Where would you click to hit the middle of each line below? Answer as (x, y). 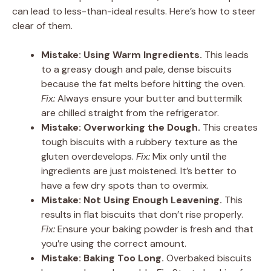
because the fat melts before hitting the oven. (143, 83)
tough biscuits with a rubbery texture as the (139, 142)
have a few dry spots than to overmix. (125, 185)
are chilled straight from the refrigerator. (130, 113)
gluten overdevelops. (89, 156)
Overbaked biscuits (208, 258)
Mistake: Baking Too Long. (103, 258)
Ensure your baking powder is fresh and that (154, 229)
